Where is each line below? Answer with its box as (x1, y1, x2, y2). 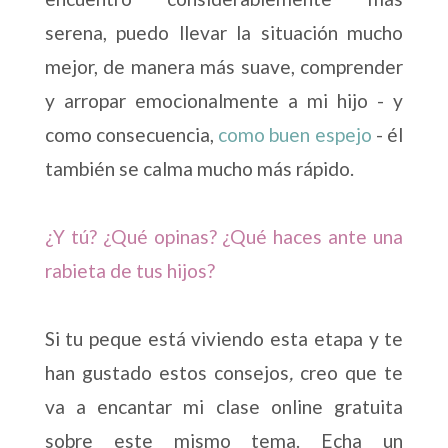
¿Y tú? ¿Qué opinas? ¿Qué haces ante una (44, 225, 404, 249)
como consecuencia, (44, 123, 219, 147)
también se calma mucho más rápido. (44, 157, 354, 181)
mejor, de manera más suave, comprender (44, 55, 404, 79)
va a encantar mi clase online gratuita (44, 395, 404, 419)
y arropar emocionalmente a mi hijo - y (44, 89, 404, 113)
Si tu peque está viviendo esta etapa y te (44, 327, 404, 351)
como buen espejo (218, 123, 372, 147)
